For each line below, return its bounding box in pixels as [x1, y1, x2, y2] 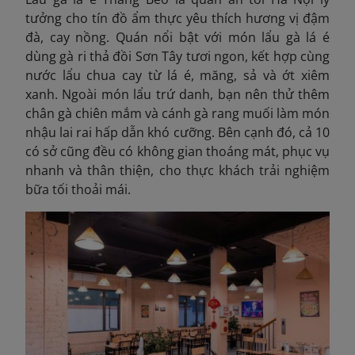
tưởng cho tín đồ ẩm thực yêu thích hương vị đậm [25, 10, 330, 28]
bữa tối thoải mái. [25, 181, 131, 199]
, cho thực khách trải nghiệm [151, 162, 330, 180]
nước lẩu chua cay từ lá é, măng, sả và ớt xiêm [25, 67, 330, 85]
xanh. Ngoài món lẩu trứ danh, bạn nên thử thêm [25, 86, 330, 104]
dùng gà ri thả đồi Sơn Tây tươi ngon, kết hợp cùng [25, 48, 330, 66]
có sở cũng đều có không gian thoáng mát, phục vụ [25, 143, 330, 161]
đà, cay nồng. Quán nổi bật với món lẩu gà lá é [25, 29, 330, 47]
